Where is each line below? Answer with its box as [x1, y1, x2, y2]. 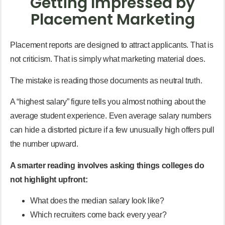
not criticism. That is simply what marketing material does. [10, 55, 205, 64]
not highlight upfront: [10, 175, 88, 184]
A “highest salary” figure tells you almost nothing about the [10, 97, 206, 106]
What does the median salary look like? [30, 196, 164, 205]
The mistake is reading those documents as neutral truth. [10, 76, 202, 85]
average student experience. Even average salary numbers [10, 111, 211, 121]
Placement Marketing [30, 9, 195, 31]
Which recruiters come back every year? [30, 210, 167, 219]
